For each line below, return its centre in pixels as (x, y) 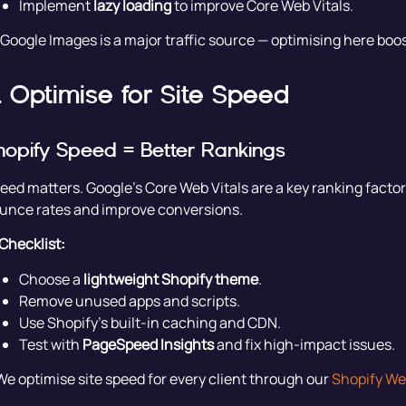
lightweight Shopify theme (170, 279)
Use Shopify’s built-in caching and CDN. (150, 322)
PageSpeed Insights (148, 344)
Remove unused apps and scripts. (129, 300)
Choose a (51, 279)
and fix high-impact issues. (304, 344)
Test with (50, 344)
